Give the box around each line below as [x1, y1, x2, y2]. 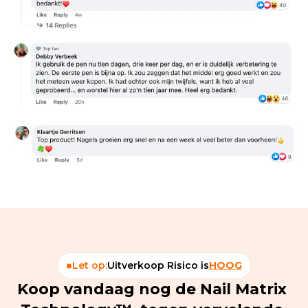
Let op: [71, 259, 107, 272]
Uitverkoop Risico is [107, 259, 209, 272]
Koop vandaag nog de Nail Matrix [17, 280, 291, 299]
